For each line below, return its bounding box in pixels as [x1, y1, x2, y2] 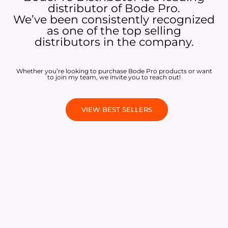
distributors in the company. [34, 35, 194, 49]
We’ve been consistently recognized [13, 13, 215, 27]
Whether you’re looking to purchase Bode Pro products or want [16, 67, 212, 75]
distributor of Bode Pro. [48, 2, 180, 16]
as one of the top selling [47, 24, 181, 38]
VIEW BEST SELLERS [81, 105, 152, 114]
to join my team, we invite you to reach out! [47, 73, 181, 81]
